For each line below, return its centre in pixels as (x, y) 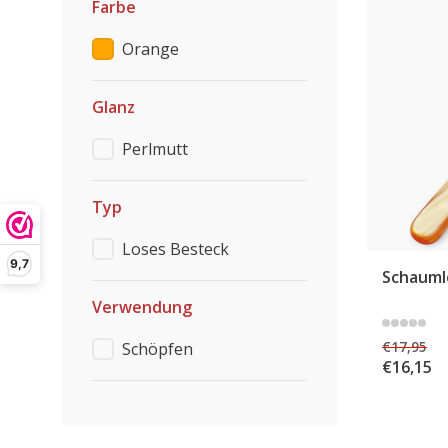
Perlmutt (155, 149)
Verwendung (142, 307)
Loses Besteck (175, 249)
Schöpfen (157, 349)
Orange (150, 49)
